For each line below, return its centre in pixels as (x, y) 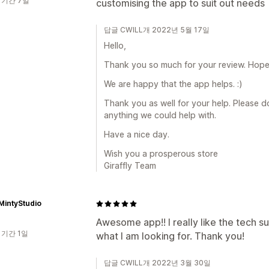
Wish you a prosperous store (161, 153)
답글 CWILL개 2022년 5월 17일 (157, 30)
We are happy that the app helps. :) (173, 84)
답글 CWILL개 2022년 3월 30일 (157, 263)
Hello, (115, 45)
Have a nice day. (137, 134)
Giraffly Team (130, 165)
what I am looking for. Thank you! (170, 236)
